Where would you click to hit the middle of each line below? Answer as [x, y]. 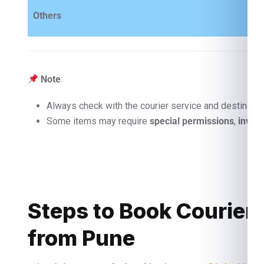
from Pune [81, 238]
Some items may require [98, 121]
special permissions [192, 121]
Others [47, 16]
